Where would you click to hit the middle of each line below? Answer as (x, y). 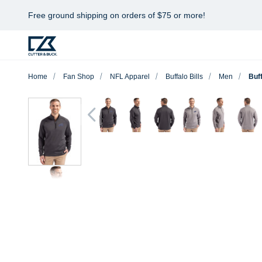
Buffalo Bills (184, 77)
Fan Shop (79, 77)
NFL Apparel (130, 77)
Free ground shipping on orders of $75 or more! (117, 15)
